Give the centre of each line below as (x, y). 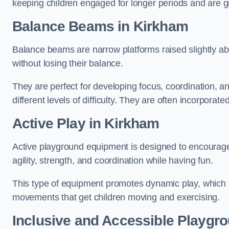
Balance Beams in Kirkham (100, 26)
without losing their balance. (68, 63)
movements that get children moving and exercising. (116, 197)
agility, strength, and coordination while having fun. (113, 161)
